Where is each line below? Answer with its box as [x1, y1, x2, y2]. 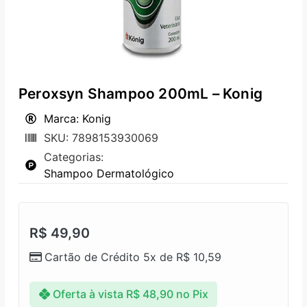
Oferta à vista [52, 287, 123, 302]
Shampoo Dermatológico [44, 167, 174, 181]
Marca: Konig [44, 112, 111, 126]
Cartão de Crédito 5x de [45, 249, 176, 264]
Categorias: [44, 150, 103, 164]
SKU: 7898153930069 [44, 131, 158, 145]
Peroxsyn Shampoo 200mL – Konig [19, 85, 262, 103]
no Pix [175, 287, 208, 302]
